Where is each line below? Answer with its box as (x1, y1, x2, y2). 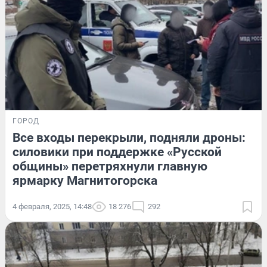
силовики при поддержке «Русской (13, 145, 222, 160)
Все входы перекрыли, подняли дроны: (13, 131, 246, 145)
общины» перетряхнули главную (13, 159, 207, 174)
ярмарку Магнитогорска (13, 173, 157, 188)
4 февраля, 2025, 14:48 (13, 202, 92, 212)
